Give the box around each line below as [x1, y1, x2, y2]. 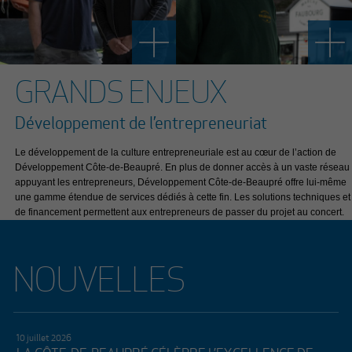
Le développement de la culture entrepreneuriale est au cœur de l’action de [15, 147, 337, 158]
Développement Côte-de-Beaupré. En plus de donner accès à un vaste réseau [15, 162, 350, 173]
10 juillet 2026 [16, 332, 71, 344]
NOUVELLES [13, 258, 185, 301]
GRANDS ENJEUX [15, 73, 228, 112]
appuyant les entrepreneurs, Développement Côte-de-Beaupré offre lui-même [15, 177, 347, 188]
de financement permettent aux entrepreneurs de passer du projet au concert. [15, 207, 345, 218]
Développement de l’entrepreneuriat [15, 112, 268, 134]
